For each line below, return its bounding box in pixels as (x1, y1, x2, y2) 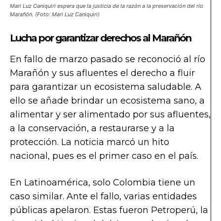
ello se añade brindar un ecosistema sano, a (10, 95, 205, 106)
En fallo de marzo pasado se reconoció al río (10, 53, 205, 65)
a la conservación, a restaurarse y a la (10, 122, 175, 134)
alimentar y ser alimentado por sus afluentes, (10, 109, 211, 120)
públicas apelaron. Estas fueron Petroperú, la (10, 204, 208, 216)
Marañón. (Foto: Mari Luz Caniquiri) (10, 10, 100, 18)
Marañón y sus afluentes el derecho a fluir (10, 67, 195, 78)
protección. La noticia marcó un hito (10, 136, 169, 147)
